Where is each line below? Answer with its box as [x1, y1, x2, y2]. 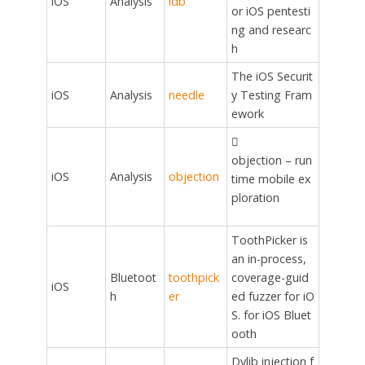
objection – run [231, 152, 312, 169]
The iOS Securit [231, 68, 313, 85]
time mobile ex [231, 171, 311, 187]
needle [168, 87, 204, 103]
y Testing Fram [231, 87, 312, 103]
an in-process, [231, 251, 306, 267]
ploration [231, 190, 279, 206]
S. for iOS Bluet [231, 307, 311, 323]
